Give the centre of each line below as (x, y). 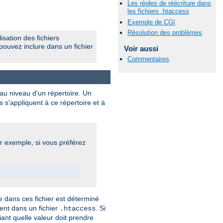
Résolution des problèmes (165, 32)
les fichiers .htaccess (158, 11)
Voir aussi (141, 48)
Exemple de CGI (151, 22)
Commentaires (148, 59)
